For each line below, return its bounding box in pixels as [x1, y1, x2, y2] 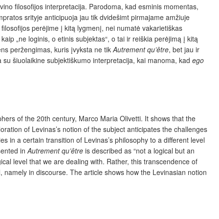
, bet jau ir [169, 44, 199, 54]
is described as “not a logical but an [83, 145, 195, 155]
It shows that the [145, 113, 196, 123]
